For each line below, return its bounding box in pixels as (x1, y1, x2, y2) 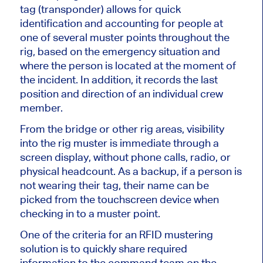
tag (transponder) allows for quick (19, 3, 181, 16)
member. (19, 102, 63, 114)
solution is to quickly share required (19, 242, 187, 255)
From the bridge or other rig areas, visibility (19, 123, 224, 136)
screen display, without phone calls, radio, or (19, 151, 231, 164)
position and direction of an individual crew (19, 87, 223, 100)
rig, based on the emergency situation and (19, 45, 220, 58)
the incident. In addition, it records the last (19, 73, 218, 86)
